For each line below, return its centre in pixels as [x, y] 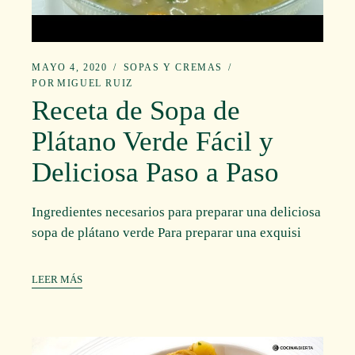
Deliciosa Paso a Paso [156, 172]
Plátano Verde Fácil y [153, 141]
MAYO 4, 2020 [70, 67]
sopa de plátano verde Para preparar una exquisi [167, 232]
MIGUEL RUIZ [95, 83]
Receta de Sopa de [136, 111]
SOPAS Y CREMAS [173, 67]
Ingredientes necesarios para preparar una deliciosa [177, 212]
